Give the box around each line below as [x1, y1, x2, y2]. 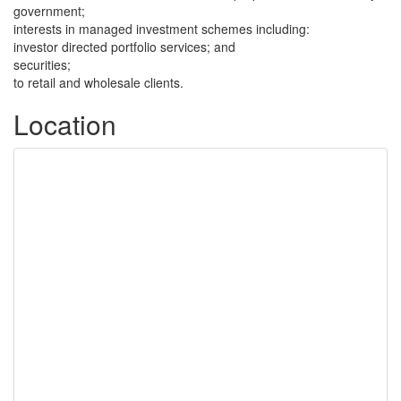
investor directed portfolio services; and [13, 38, 235, 55]
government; [13, 2, 85, 20]
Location [13, 105, 116, 143]
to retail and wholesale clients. [13, 73, 183, 91]
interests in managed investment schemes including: [13, 20, 310, 38]
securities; [13, 55, 71, 73]
